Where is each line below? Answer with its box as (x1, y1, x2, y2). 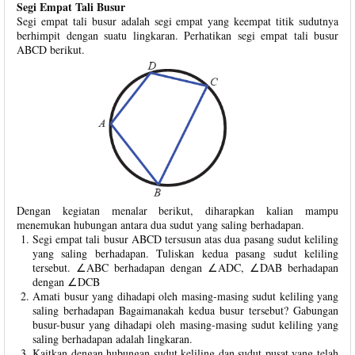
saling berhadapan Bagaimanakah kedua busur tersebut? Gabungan (32, 302, 338, 318)
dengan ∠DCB (32, 273, 100, 289)
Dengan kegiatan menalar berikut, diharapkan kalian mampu (17, 202, 338, 218)
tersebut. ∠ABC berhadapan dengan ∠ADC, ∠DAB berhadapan (32, 259, 338, 275)
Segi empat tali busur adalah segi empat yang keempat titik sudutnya (17, 13, 338, 29)
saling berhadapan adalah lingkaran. (32, 330, 193, 346)
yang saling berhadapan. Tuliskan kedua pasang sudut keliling (32, 245, 338, 261)
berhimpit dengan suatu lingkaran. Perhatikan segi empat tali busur (17, 28, 338, 44)
